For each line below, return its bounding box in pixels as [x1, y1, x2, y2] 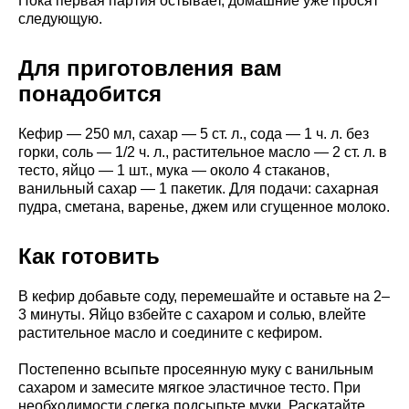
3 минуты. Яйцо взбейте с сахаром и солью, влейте [18, 306, 366, 322]
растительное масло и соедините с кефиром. [18, 324, 322, 341]
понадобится [18, 80, 162, 106]
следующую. [18, 10, 102, 26]
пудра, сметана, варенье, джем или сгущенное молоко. [18, 198, 390, 215]
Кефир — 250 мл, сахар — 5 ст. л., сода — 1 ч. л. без [18, 125, 369, 142]
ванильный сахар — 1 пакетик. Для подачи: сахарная [18, 180, 379, 196]
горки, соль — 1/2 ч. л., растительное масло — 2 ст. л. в [18, 143, 387, 160]
